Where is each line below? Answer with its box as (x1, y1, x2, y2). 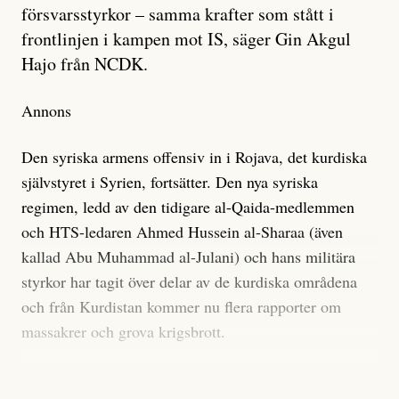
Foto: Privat (189, 372, 286, 389)
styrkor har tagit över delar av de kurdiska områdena (21, 271, 357, 293)
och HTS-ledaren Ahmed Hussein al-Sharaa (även (21, 221, 343, 243)
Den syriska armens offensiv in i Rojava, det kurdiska (21, 146, 367, 168)
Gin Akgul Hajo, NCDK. (21, 367, 189, 389)
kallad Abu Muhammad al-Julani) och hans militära (21, 246, 355, 268)
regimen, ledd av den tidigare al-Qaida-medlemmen (21, 196, 354, 218)
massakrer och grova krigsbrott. (21, 321, 231, 343)
